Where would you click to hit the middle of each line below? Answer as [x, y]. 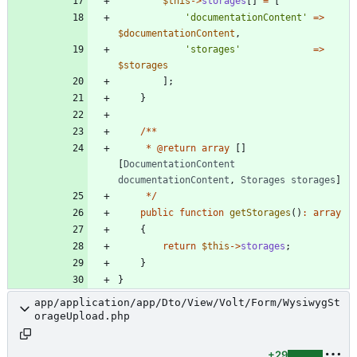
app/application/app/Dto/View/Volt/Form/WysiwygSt [187, 302]
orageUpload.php [82, 316]
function [202, 212]
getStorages [260, 212]
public [157, 212]
